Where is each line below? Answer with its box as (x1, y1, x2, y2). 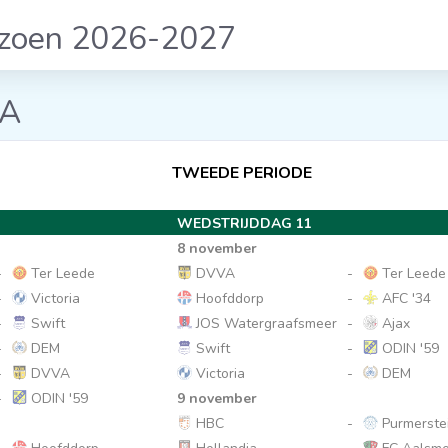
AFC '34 (378, 289, 432, 308)
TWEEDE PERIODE (172, 162, 313, 184)
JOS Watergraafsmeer (192, 314, 338, 333)
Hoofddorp (192, 289, 265, 308)
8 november (177, 239, 258, 258)
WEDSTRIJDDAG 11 (177, 214, 313, 233)
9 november (177, 389, 258, 408)
